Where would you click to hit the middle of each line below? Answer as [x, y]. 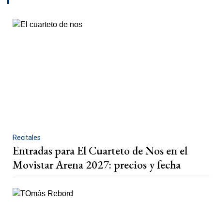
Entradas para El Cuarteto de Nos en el [100, 150]
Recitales [27, 137]
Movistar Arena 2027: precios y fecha [97, 164]
